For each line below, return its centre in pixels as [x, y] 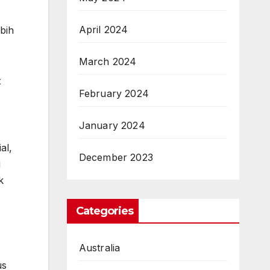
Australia [99, 248]
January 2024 [112, 125]
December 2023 [116, 157]
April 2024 [103, 30]
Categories [105, 211]
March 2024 [108, 61]
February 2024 [114, 93]
